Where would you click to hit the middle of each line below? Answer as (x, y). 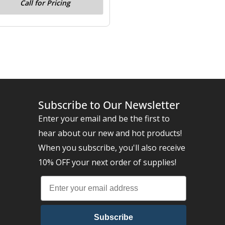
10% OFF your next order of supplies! (107, 162)
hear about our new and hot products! (110, 133)
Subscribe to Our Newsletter (109, 105)
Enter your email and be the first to (104, 119)
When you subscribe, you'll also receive (112, 148)
